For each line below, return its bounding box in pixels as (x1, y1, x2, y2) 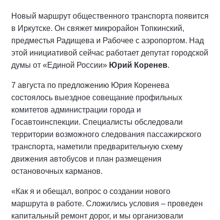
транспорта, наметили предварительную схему (11, 142, 183, 151)
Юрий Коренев (107, 60, 167, 69)
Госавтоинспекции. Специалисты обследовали (11, 117, 183, 126)
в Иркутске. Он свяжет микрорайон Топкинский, (11, 24, 184, 32)
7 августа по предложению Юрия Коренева (11, 81, 169, 89)
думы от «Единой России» (11, 60, 107, 69)
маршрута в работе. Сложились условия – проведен (11, 199, 203, 208)
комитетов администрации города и (11, 105, 141, 114)
